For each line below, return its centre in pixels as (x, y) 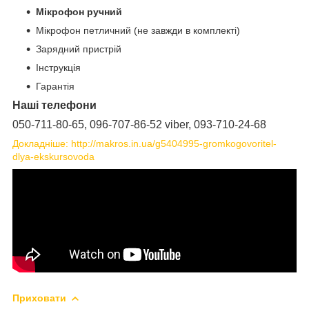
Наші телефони (54, 105)
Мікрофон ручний (79, 11)
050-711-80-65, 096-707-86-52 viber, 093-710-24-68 (139, 124)
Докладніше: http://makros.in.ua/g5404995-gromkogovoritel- (144, 143)
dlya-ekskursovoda (53, 156)
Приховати (39, 298)
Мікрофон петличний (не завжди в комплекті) (138, 30)
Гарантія (55, 86)
